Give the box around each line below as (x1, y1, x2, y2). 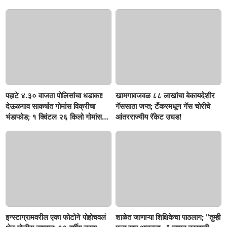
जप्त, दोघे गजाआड (6, 122, 56, 133)
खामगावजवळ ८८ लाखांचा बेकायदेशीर (116, 90, 215, 101)
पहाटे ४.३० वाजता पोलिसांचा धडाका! (6, 90, 103, 101)
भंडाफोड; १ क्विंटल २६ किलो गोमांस (6, 111, 102, 122)
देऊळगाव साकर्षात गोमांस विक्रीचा (6, 101, 96, 111)
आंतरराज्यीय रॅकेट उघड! (116, 111, 182, 122)
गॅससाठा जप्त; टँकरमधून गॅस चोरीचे (116, 101, 211, 111)
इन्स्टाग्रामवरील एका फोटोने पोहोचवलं (6, 212, 106, 222)
